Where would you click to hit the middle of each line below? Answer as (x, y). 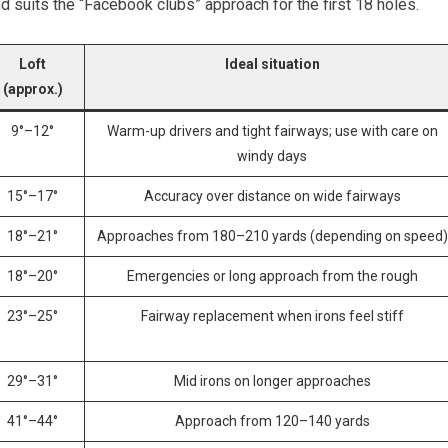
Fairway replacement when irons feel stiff (272, 316)
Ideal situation (272, 64)
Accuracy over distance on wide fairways (272, 196)
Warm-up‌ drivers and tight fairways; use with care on (272, 131)
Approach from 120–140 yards (272, 421)
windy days (272, 156)
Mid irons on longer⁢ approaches (272, 381)
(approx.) (32, 89)
